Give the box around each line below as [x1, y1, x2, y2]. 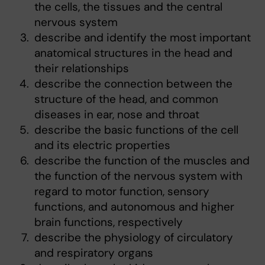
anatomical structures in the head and [34, 46, 232, 61]
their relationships [34, 61, 129, 76]
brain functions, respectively [34, 215, 183, 230]
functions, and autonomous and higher [34, 199, 234, 215]
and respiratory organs [34, 245, 153, 261]
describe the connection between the [34, 76, 232, 92]
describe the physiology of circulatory [34, 230, 233, 245]
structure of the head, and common [34, 92, 218, 107]
